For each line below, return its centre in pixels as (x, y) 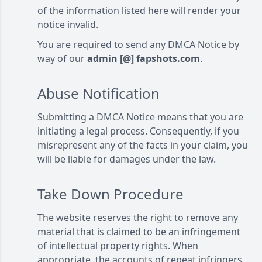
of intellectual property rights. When (118, 246)
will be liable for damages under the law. (127, 159)
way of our (62, 58)
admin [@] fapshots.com (144, 58)
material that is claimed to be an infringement (139, 232)
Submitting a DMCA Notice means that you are (140, 117)
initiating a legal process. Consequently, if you (138, 131)
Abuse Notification (99, 93)
